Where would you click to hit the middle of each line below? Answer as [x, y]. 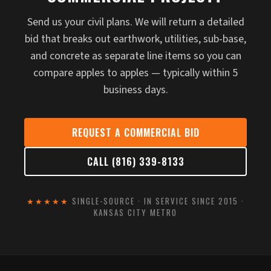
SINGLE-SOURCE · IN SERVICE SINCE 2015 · [157, 201]
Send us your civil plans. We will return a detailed [135, 22]
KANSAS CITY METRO [135, 212]
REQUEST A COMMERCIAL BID [135, 132]
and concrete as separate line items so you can [135, 56]
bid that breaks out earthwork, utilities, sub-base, [135, 39]
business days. [135, 90]
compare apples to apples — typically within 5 [135, 73]
